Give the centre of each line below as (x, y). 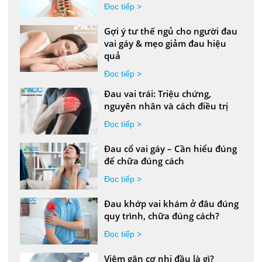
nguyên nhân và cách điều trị (166, 106)
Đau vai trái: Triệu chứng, (158, 93)
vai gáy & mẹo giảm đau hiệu (166, 43)
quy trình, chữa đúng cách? (162, 216)
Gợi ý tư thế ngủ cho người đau (171, 31)
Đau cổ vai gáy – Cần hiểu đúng (171, 148)
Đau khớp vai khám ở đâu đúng (172, 203)
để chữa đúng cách (144, 161)
